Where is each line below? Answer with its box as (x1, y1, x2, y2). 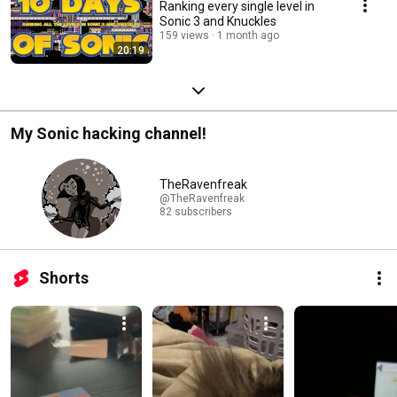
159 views (160, 28, 209, 42)
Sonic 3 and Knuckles (160, 13, 276, 28)
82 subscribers (160, 206, 232, 219)
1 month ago (217, 28, 279, 42)
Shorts (39, 268, 89, 287)
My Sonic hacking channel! (11, 123, 206, 143)
